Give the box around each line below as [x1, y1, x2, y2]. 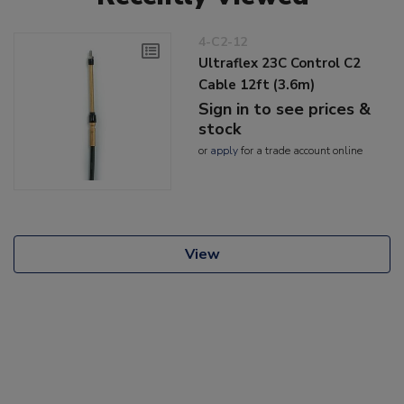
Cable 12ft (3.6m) [198, 75, 316, 94]
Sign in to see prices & [198, 97, 372, 120]
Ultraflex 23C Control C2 [198, 53, 362, 72]
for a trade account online [238, 142, 363, 158]
